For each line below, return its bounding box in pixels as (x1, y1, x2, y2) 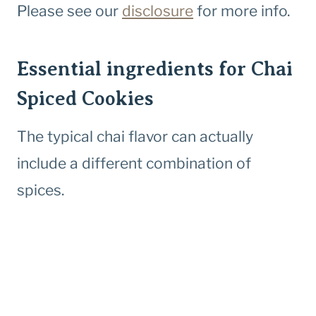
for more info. (193, 2, 290, 20)
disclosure (122, 2, 193, 20)
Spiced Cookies (17, 87, 154, 110)
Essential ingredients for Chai (17, 58, 293, 80)
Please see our (17, 2, 122, 20)
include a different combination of (17, 154, 251, 173)
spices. (17, 181, 64, 200)
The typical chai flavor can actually (17, 128, 253, 146)
